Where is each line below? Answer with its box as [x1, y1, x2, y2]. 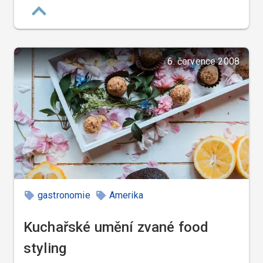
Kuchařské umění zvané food [23, 219, 209, 236]
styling [23, 240, 67, 257]
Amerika [109, 189, 143, 201]
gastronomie [38, 189, 90, 201]
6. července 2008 [167, 55, 240, 67]
